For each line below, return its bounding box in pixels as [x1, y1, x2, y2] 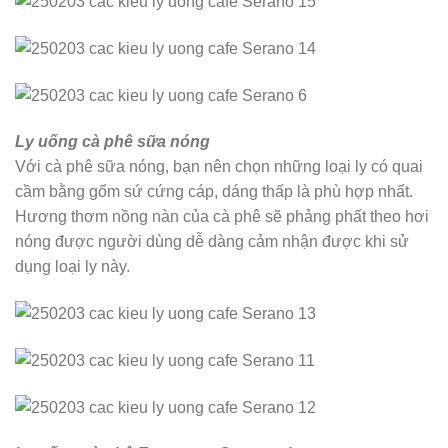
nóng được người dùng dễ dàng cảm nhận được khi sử [15, 232, 409, 250]
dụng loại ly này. [15, 257, 130, 275]
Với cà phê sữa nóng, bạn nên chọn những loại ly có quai [15, 157, 423, 175]
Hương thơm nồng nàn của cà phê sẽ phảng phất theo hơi [15, 207, 429, 225]
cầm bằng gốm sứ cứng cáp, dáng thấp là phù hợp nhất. [15, 182, 413, 200]
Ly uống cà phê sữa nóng [15, 132, 210, 150]
